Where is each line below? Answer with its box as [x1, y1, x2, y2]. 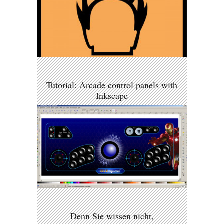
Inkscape [96, 89, 128, 102]
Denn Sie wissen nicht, [70, 209, 154, 222]
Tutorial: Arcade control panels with [46, 79, 177, 91]
